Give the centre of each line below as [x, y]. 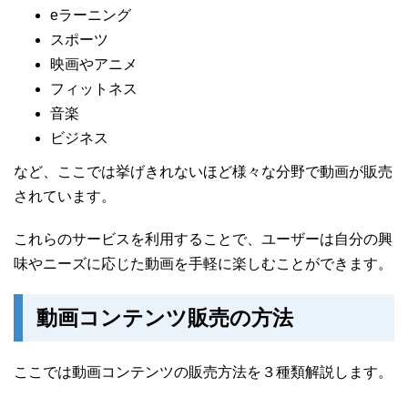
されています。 [65, 197]
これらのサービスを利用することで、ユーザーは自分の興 [203, 240]
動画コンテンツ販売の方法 [165, 318]
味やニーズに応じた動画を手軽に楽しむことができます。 [203, 264]
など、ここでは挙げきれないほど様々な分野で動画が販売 [203, 172]
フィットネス [94, 89]
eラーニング [91, 15]
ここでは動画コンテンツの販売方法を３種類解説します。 [203, 372]
